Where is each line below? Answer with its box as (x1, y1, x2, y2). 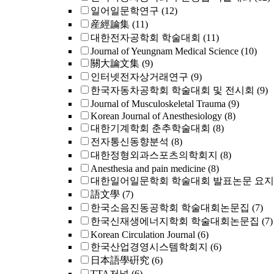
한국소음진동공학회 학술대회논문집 (91, 202, 250, 213)
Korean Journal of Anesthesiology (91, 111, 222, 121)
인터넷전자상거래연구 (91, 72, 188, 82)
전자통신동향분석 (91, 136, 169, 147)
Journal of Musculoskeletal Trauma (91, 98, 226, 109)
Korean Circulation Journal (91, 229, 195, 240)
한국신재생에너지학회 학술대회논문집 (91, 216, 259, 226)
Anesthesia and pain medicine (91, 163, 206, 174)
